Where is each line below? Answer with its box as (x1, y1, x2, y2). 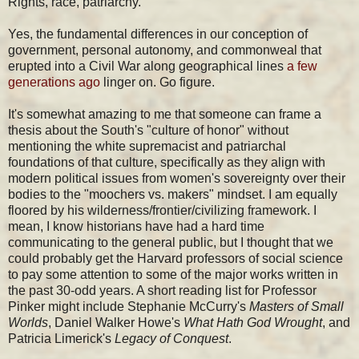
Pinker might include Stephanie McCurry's (8, 299, 249, 313)
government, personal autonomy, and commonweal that (8, 42, 321, 57)
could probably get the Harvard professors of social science (8, 251, 343, 265)
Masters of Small (249, 299, 344, 313)
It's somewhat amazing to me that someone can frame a (8, 107, 321, 121)
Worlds (8, 315, 48, 329)
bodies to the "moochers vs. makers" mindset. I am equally (8, 187, 337, 201)
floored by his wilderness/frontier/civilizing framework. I (8, 203, 317, 217)
